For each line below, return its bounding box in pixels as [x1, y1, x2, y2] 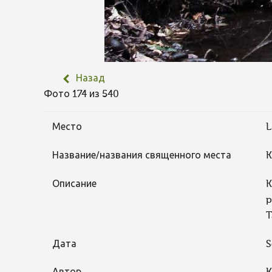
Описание [52, 179, 97, 189]
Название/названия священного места [52, 151, 231, 161]
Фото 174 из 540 [44, 90, 124, 100]
